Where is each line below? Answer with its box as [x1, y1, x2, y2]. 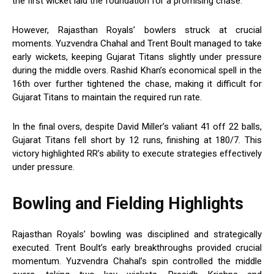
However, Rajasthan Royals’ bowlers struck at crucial [12, 24, 262, 36]
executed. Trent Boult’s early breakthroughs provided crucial [12, 242, 262, 254]
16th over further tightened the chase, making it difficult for [12, 78, 262, 90]
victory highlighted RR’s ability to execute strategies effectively [12, 148, 262, 160]
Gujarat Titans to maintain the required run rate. [12, 92, 202, 103]
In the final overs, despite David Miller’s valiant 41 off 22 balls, [12, 121, 262, 133]
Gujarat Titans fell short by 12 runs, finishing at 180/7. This [12, 135, 262, 146]
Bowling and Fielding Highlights [12, 194, 243, 214]
